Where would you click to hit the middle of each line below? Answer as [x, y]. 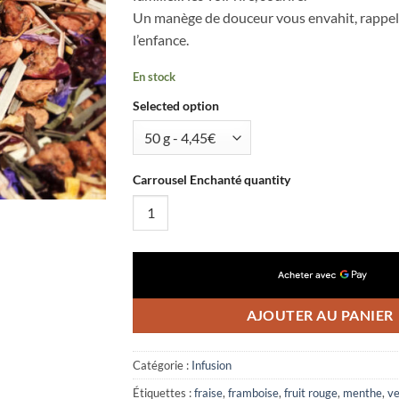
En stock [154, 76]
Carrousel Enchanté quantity [212, 179]
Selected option [176, 105]
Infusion [212, 366]
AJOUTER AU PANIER [320, 315]
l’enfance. [161, 40]
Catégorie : [162, 366]
